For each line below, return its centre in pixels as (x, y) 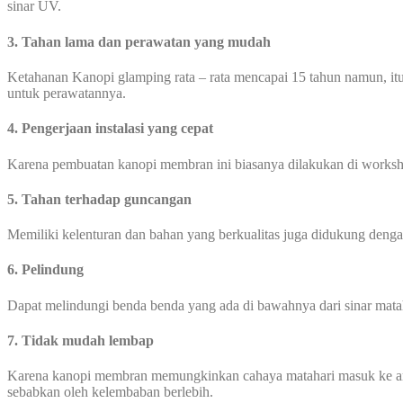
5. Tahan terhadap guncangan (99, 199)
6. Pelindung (45, 270)
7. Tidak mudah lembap (81, 340)
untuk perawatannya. (67, 93)
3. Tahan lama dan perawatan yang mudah (139, 41)
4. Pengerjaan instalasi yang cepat (110, 129)
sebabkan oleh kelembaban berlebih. (110, 392)
